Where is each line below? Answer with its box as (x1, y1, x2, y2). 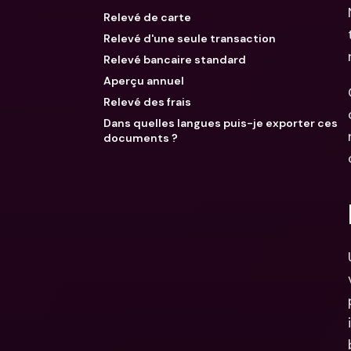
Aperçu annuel (103, 74, 184, 88)
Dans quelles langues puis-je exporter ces (103, 116, 338, 130)
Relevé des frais (103, 95, 191, 109)
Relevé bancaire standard (103, 52, 246, 67)
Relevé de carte (103, 10, 191, 24)
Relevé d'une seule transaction (103, 31, 276, 45)
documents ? (103, 131, 178, 145)
